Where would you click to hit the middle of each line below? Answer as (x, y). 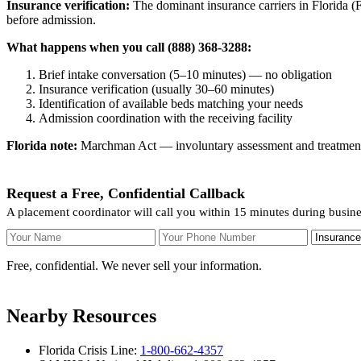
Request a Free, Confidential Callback (126, 194)
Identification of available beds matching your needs (171, 104)
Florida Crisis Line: (89, 351)
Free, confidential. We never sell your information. (134, 266)
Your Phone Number (211, 235)
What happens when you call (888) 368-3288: (129, 48)
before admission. (51, 20)
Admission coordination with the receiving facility (166, 118)
